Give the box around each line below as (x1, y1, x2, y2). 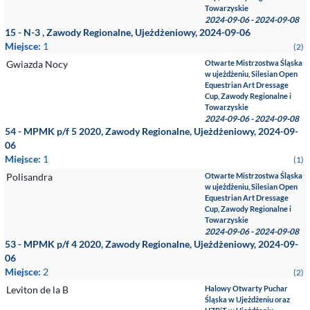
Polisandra (6, 171, 53, 183)
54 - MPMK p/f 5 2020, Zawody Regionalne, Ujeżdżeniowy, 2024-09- (5, 125, 298, 137)
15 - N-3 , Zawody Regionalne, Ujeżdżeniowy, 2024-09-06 (5, 26, 250, 38)
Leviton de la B (6, 284, 69, 295)
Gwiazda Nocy (6, 58, 68, 70)
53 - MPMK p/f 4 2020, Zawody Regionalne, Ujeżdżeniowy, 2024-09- (5, 238, 298, 250)
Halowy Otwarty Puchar (205, 284, 289, 293)
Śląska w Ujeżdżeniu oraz (205, 295, 291, 304)
